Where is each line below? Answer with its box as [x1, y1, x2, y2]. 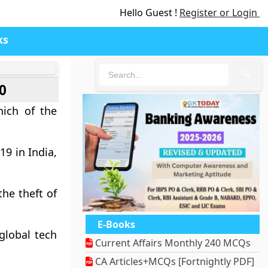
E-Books [98, 218, 136, 232]
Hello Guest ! [120, 6, 179, 19]
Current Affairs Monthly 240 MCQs [93, 236, 251, 250]
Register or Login [179, 6, 260, 19]
